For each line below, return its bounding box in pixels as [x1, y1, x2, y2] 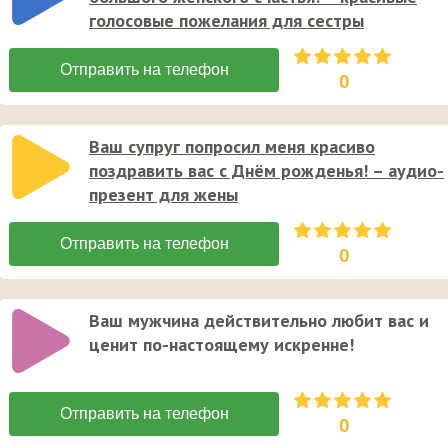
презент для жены [89, 182, 238, 206]
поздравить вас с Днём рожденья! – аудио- [89, 158, 444, 182]
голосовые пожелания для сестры [89, 8, 364, 32]
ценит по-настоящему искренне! [89, 332, 354, 356]
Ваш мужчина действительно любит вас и [89, 308, 429, 332]
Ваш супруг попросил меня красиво [89, 134, 375, 158]
